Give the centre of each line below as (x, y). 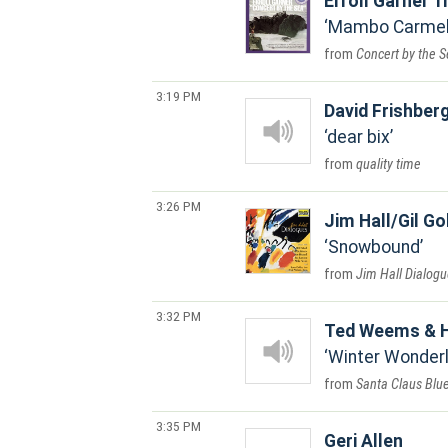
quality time (388, 164)
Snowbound (374, 247)
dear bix (358, 137)
